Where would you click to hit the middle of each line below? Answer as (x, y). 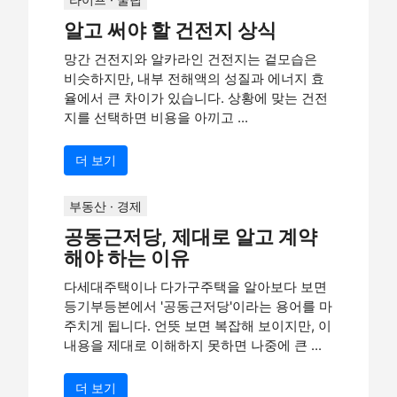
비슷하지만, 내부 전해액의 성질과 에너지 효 (194, 78)
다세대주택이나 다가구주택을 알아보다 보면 (195, 287)
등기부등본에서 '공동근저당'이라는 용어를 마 (198, 306)
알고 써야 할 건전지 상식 (170, 30)
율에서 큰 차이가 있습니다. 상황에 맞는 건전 (196, 98)
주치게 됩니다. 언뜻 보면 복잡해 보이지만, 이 (198, 326)
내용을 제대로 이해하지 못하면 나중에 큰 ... (193, 345)
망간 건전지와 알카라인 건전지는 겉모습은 (191, 59)
